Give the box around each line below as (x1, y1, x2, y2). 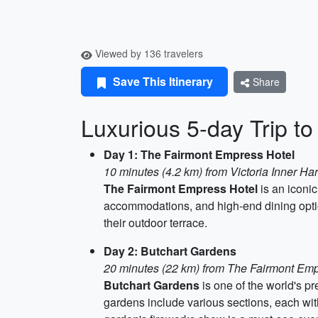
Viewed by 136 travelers (92, 46, 203, 60)
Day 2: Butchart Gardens (104, 243, 236, 259)
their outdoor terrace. (104, 214, 207, 231)
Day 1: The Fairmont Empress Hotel (104, 146, 295, 163)
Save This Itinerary (110, 73, 213, 89)
